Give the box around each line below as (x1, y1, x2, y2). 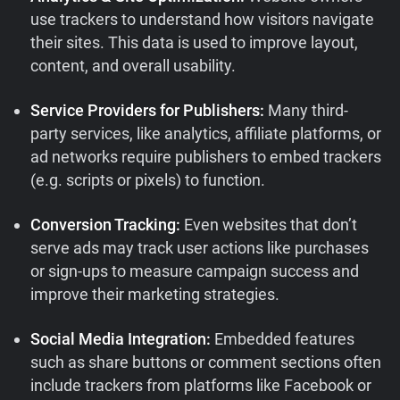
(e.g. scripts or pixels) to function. (30, 171, 266, 190)
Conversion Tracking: (30, 215, 185, 235)
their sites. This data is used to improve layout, (30, 33, 359, 53)
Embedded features (214, 329, 355, 349)
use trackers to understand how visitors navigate (30, 10, 375, 29)
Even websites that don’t (184, 215, 358, 235)
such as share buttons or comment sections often (30, 353, 382, 372)
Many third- (268, 101, 349, 121)
